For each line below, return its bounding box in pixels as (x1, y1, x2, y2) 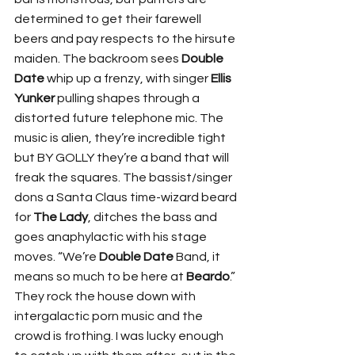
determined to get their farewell (14, 13, 204, 26)
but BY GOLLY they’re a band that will (14, 151, 231, 165)
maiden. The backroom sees (14, 52, 181, 66)
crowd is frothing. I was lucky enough (14, 330, 226, 343)
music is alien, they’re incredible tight (14, 132, 228, 145)
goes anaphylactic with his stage (14, 231, 209, 244)
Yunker (14, 92, 55, 105)
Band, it (174, 250, 223, 264)
